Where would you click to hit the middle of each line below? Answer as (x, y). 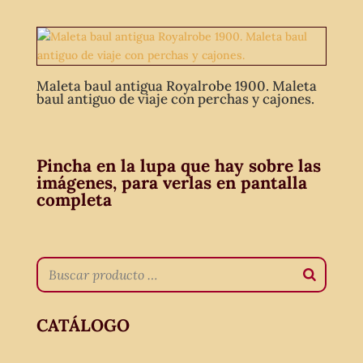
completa (74, 199)
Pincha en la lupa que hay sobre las (178, 165)
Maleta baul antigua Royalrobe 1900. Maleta (176, 86)
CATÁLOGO (83, 325)
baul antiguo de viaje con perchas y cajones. (175, 99)
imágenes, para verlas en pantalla (171, 182)
